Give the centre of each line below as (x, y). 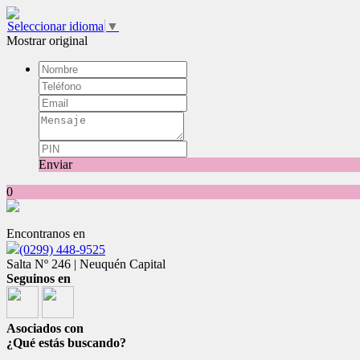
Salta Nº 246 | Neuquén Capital (86, 264)
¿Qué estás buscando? (66, 343)
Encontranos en (46, 233)
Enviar (55, 164)
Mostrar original (47, 41)
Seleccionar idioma (55, 26)
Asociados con (45, 328)
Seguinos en (39, 278)
